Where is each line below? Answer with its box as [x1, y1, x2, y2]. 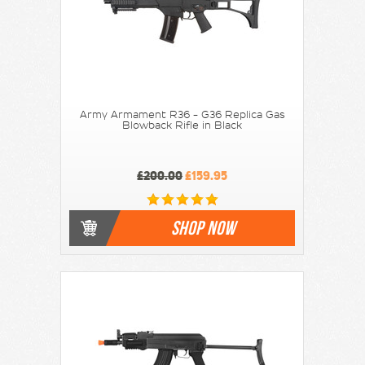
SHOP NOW [170, 217, 236, 239]
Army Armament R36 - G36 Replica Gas [79, 109, 285, 120]
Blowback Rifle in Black [122, 120, 243, 130]
